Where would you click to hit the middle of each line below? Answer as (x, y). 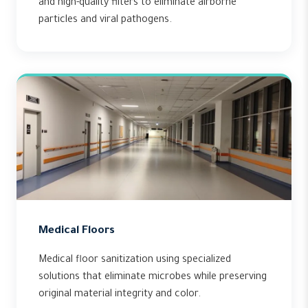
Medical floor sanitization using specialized (135, 261)
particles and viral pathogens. (105, 21)
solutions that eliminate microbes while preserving (153, 278)
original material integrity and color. (120, 295)
